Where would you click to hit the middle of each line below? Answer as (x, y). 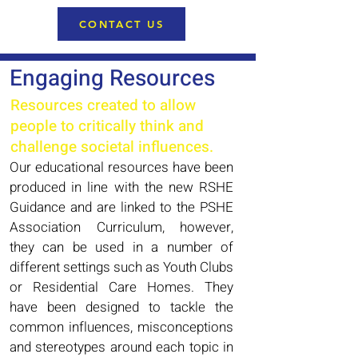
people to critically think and (107, 127)
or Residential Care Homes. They (121, 288)
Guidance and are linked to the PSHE (121, 208)
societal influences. (147, 147)
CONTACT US (121, 24)
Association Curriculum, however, (121, 228)
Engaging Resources (112, 79)
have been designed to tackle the (121, 308)
